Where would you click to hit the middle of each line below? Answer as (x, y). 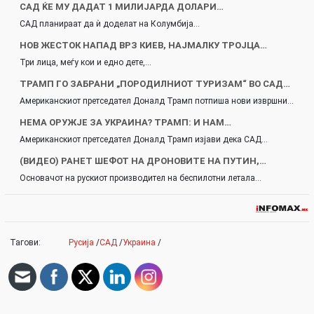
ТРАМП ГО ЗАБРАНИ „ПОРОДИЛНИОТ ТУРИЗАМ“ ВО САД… (155, 84)
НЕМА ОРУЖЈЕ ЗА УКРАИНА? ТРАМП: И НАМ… (125, 123)
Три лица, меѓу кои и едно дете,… (86, 63)
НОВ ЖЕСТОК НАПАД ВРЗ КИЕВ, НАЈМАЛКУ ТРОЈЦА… (143, 46)
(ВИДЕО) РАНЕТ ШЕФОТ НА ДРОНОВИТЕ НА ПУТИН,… (143, 161)
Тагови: (25, 243)
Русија (81, 243)
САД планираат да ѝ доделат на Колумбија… (110, 24)
